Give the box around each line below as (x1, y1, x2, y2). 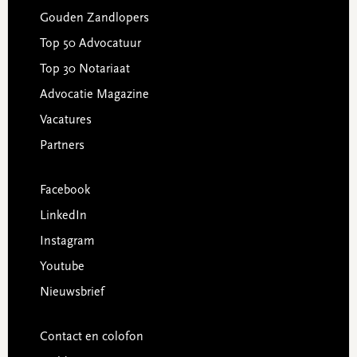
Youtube (39, 260, 84, 273)
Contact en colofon (39, 330, 143, 343)
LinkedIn (39, 209, 87, 222)
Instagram (39, 234, 95, 248)
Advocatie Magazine (39, 88, 149, 101)
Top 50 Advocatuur (39, 37, 141, 50)
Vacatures (39, 113, 92, 127)
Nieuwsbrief (39, 285, 104, 299)
